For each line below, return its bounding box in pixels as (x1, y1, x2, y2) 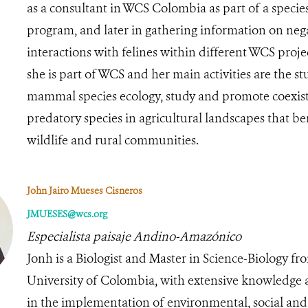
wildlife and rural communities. (26, 131, 199, 148)
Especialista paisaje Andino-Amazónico (26, 228, 241, 245)
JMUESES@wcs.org (26, 207, 107, 221)
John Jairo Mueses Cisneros (26, 184, 142, 197)
